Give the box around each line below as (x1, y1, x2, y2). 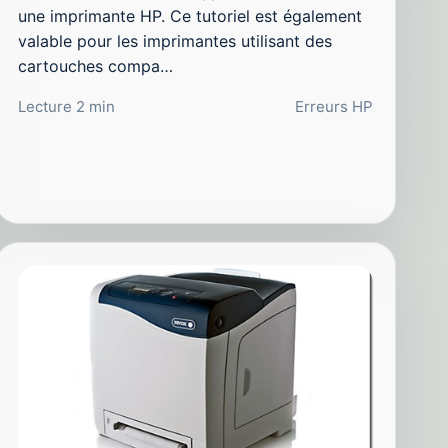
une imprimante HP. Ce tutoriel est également (17, 6, 362, 27)
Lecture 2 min (17, 97, 115, 117)
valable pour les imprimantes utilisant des (17, 31, 332, 52)
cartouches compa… (17, 56, 173, 77)
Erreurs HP (294, 97, 373, 117)
